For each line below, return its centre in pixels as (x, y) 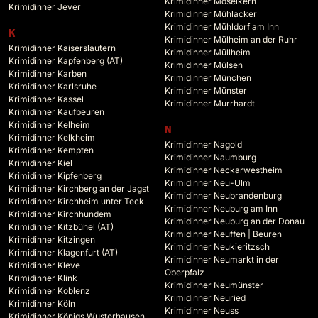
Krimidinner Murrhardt (210, 104)
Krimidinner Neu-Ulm (208, 183)
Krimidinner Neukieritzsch (217, 247)
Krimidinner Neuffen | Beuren (223, 234)
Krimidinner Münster (206, 91)
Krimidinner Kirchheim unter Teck (76, 202)
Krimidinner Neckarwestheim (224, 170)
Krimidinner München (208, 78)
